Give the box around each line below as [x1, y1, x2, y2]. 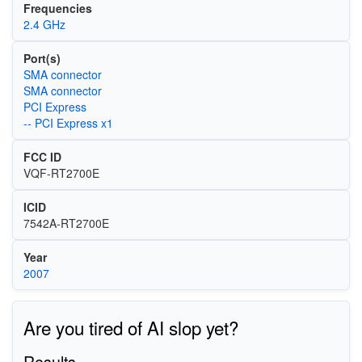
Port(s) [23, 50, 61, 67]
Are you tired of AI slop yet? [23, 314, 238, 340]
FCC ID [23, 149, 61, 166]
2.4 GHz [23, 16, 65, 33]
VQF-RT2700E [23, 165, 99, 182]
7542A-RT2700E [23, 215, 109, 232]
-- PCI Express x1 [23, 115, 113, 132]
